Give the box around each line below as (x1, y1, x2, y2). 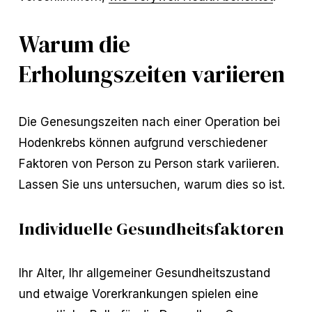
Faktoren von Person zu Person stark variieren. (18, 155, 280, 171)
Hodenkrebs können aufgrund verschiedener (18, 134, 267, 150)
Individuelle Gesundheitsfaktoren (18, 216, 284, 240)
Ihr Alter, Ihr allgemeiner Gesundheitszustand (18, 265, 270, 280)
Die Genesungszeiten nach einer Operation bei (18, 114, 280, 129)
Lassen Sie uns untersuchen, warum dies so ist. (18, 176, 286, 192)
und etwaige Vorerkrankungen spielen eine (18, 286, 258, 301)
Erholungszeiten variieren (18, 58, 285, 90)
